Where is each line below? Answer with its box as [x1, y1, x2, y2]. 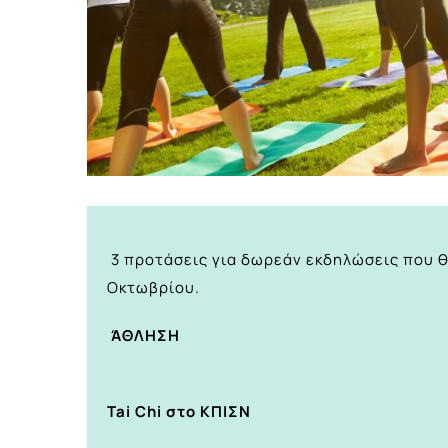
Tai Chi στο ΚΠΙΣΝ [107, 400, 251, 422]
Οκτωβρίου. [107, 276, 200, 298]
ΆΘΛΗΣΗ [111, 324, 180, 346]
